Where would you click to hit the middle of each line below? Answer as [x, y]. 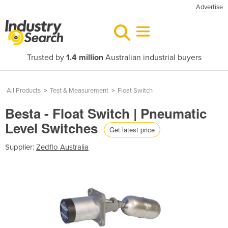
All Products [24, 91]
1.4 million [84, 58]
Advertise [209, 7]
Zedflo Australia [62, 147]
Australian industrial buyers [152, 58]
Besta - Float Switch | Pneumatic [106, 113]
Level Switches [53, 128]
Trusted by [46, 58]
